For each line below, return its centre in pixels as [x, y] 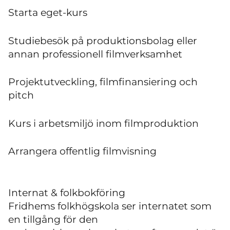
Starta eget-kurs [48, 13]
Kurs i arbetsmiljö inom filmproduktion [103, 123]
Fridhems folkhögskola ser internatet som [110, 206]
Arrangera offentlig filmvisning [82, 151]
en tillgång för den [53, 219]
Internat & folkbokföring [67, 193]
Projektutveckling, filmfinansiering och [103, 82]
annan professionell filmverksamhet [95, 54]
